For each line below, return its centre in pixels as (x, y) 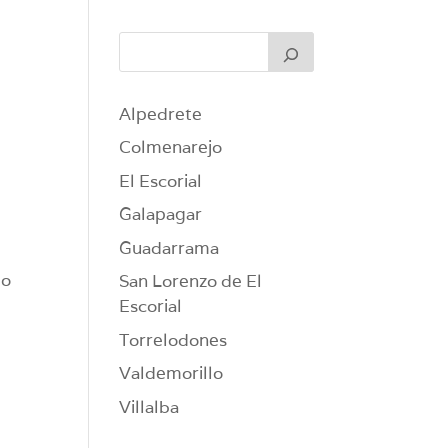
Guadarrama (169, 247)
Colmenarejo (171, 147)
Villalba (149, 406)
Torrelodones (173, 339)
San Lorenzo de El (191, 281)
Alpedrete (161, 113)
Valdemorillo (171, 373)
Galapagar (161, 214)
